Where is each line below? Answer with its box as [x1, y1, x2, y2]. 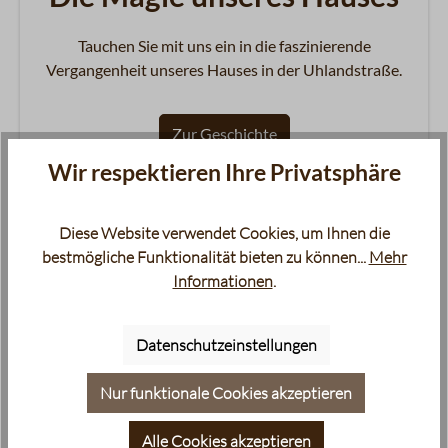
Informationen [172, 271, 273, 292]
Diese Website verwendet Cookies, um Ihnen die [58, 223, 390, 244]
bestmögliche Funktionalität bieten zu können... [41, 247, 369, 268]
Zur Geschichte [171, 123, 277, 143]
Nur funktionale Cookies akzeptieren [100, 383, 352, 404]
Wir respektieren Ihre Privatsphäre [47, 158, 401, 187]
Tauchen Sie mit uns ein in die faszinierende [77, 35, 371, 55]
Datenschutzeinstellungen [135, 335, 317, 356]
